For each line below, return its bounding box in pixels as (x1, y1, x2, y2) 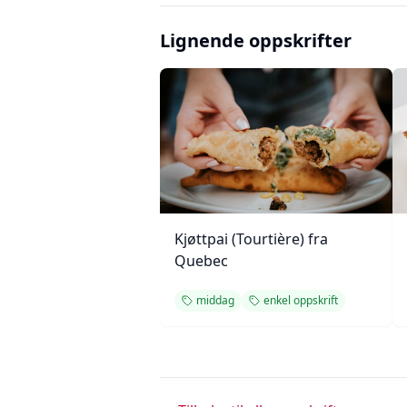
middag (196, 293, 234, 308)
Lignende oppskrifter (160, 28, 352, 53)
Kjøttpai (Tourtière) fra (174, 229, 328, 249)
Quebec (174, 251, 228, 271)
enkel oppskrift (263, 293, 338, 308)
